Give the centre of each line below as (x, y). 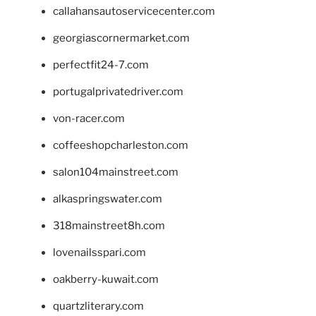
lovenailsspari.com (99, 252)
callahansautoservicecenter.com (134, 11)
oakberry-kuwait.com (106, 279)
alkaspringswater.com (108, 199)
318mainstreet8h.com (109, 225)
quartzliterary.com (98, 306)
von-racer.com (89, 118)
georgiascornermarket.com (121, 38)
